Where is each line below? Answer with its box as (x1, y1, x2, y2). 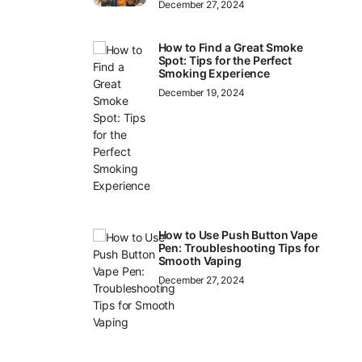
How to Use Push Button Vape (158, 228, 318, 242)
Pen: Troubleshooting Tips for (158, 241, 320, 255)
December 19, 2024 (158, 86, 245, 99)
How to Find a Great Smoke (158, 40, 303, 54)
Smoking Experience (158, 66, 270, 80)
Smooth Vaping (158, 254, 242, 267)
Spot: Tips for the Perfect (158, 53, 292, 67)
